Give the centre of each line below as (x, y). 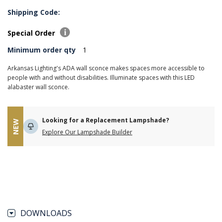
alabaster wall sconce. (38, 87)
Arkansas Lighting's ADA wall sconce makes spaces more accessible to (106, 68)
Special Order (32, 33)
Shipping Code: (34, 12)
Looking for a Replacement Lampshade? (106, 120)
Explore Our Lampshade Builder (87, 132)
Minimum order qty (42, 50)
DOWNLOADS (46, 213)
